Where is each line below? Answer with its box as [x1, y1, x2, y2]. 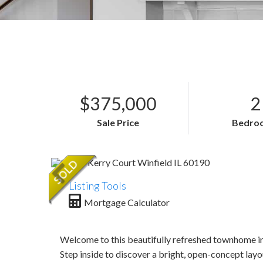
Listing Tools [69, 179, 126, 192]
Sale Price [96, 117, 139, 128]
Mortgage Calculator [84, 197, 170, 208]
